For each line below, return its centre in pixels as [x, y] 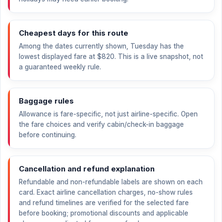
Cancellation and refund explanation [87, 169]
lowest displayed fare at [58, 56]
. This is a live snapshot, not [159, 56]
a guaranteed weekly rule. [60, 67]
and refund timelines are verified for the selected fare [104, 203]
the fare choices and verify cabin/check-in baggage [101, 124]
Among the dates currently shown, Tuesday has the [101, 46]
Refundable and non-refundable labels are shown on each [111, 182]
